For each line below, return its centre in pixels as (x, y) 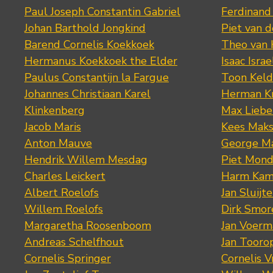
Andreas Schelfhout (74, 242)
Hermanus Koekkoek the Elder (101, 61)
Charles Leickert (65, 176)
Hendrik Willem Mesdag (86, 160)
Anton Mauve (58, 144)
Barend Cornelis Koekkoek (89, 45)
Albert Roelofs (62, 193)
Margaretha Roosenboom (88, 226)
